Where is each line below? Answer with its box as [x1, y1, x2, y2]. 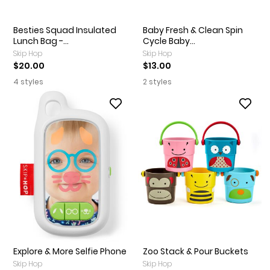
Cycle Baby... [143, 35, 195, 48]
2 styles [143, 77, 174, 87]
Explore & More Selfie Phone [13, 245, 127, 257]
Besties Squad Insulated [13, 24, 116, 37]
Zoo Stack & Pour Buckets [143, 245, 248, 257]
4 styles [13, 77, 45, 87]
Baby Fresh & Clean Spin [143, 24, 243, 37]
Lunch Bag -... [13, 35, 69, 48]
